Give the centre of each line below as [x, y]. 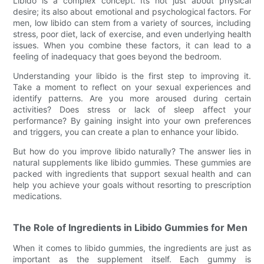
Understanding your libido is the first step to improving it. [132, 75]
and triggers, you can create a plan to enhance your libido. [126, 131]
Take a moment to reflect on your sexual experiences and [132, 87]
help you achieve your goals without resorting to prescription [132, 184]
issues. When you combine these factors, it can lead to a [132, 45]
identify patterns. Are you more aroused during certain [132, 98]
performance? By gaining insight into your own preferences [132, 120]
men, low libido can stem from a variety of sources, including [132, 22]
